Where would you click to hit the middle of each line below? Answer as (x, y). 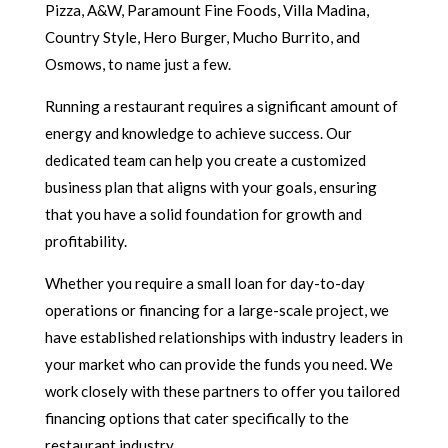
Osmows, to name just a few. (137, 64)
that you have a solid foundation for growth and (203, 214)
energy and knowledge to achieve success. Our (198, 133)
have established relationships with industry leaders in (223, 337)
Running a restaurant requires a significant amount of (221, 106)
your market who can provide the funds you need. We (218, 364)
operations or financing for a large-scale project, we (216, 310)
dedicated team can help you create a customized (205, 160)
